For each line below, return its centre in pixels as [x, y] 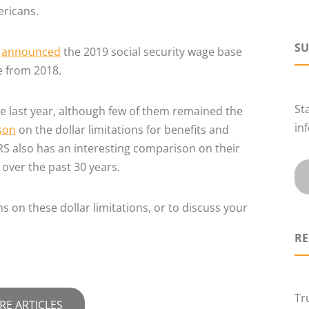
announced [31, 52]
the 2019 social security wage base [151, 52]
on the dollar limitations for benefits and [122, 130]
